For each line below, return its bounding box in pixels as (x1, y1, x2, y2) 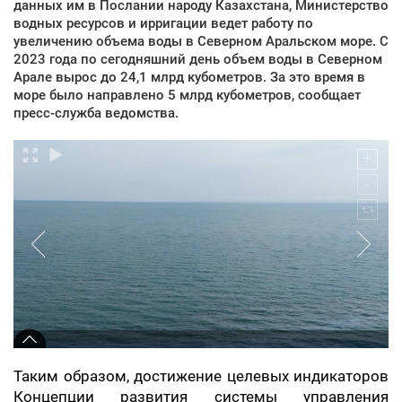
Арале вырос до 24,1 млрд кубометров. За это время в (13, 68, 365, 85)
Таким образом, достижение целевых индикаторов (13, 367, 389, 385)
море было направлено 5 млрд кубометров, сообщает (13, 86, 361, 103)
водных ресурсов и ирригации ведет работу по (13, 14, 313, 31)
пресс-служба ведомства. (13, 104, 179, 121)
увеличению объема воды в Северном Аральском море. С (13, 32, 389, 49)
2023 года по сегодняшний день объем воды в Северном (13, 50, 382, 67)
